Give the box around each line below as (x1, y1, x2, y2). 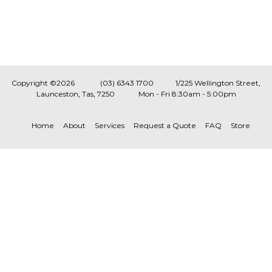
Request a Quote (133, 121, 196, 130)
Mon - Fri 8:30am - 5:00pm (114, 89, 236, 98)
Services (94, 121, 124, 130)
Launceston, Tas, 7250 (36, 89, 115, 98)
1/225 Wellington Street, (175, 78, 260, 87)
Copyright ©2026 (12, 78, 100, 87)
